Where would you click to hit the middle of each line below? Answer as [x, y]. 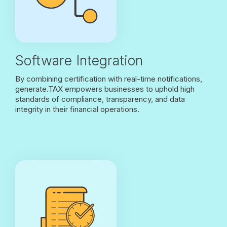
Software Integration [79, 60]
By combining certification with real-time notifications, [109, 79]
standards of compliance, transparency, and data [100, 99]
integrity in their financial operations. [78, 109]
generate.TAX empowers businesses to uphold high [105, 89]
